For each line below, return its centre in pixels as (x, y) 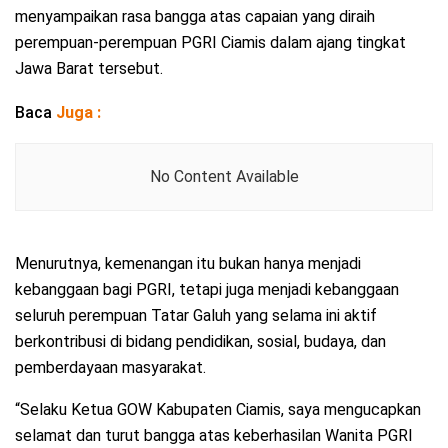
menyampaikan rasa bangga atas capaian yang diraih (195, 16)
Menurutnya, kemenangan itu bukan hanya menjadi (188, 263)
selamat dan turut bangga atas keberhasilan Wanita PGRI (214, 435)
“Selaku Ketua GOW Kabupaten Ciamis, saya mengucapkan (218, 409)
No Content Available (224, 176)
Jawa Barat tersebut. (89, 68)
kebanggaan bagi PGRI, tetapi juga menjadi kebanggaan (207, 289)
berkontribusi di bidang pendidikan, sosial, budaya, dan (200, 341)
